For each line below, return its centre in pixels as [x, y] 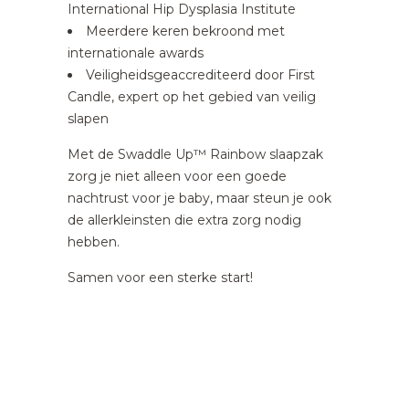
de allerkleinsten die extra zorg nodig [184, 220]
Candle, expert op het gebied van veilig [192, 97]
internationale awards [136, 53]
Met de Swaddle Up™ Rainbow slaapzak [195, 154]
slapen [88, 119]
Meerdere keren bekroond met [185, 31]
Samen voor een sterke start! [160, 278]
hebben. [94, 242]
